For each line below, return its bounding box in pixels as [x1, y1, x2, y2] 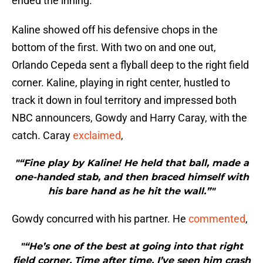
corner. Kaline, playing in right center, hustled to [12, 76, 230, 89]
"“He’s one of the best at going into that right [20, 241, 243, 252]
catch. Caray [12, 129, 73, 142]
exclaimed [73, 129, 121, 142]
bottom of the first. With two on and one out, [12, 41, 216, 54]
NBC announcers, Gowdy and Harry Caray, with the [12, 112, 247, 124]
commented [188, 213, 245, 225]
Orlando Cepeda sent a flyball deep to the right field [12, 59, 249, 72]
